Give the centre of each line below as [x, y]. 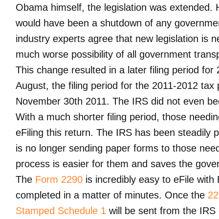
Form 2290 [59, 179]
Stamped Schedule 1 [61, 211]
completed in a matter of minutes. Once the [112, 195]
